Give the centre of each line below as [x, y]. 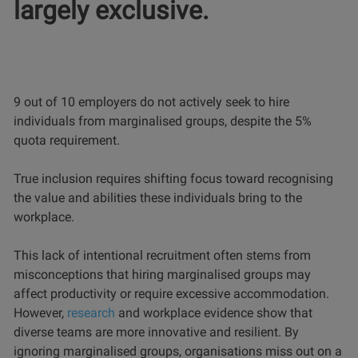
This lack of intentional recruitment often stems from [162, 256]
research [91, 313]
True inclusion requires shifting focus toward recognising [173, 179]
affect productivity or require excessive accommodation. [171, 294]
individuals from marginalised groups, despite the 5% [163, 121]
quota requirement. [67, 141]
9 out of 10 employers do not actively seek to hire [151, 102]
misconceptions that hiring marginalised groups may [162, 275]
